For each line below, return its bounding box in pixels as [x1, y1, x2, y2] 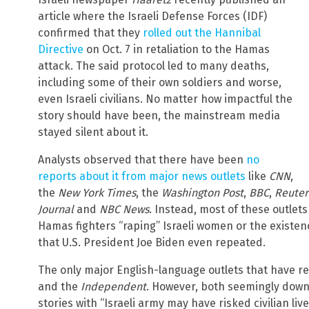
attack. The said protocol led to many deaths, [38, 59, 269, 73]
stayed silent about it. [38, 126, 148, 139]
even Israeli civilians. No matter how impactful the [38, 92, 292, 106]
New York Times [58, 186, 136, 200]
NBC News [99, 203, 149, 217]
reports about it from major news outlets [38, 170, 246, 183]
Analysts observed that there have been [38, 153, 246, 167]
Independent [81, 280, 146, 294]
